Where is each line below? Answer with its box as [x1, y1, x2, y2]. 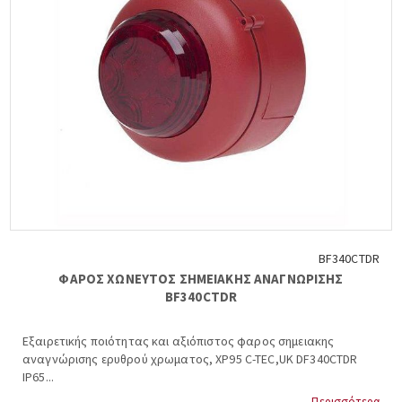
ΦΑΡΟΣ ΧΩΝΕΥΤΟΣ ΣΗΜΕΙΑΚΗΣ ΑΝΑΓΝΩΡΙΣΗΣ [58, 270, 344, 288]
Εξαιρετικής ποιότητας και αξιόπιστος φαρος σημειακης [22, 333, 335, 350]
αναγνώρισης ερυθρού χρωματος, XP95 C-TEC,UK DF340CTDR [22, 351, 358, 368]
